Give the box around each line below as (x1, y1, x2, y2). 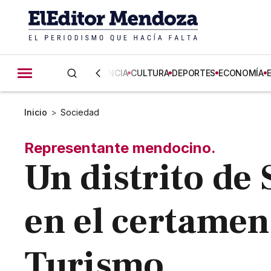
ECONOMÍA (218, 68, 264, 78)
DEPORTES (172, 68, 216, 78)
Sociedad (60, 107, 100, 117)
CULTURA (131, 68, 169, 78)
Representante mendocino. (24, 139, 217, 157)
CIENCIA (95, 68, 128, 78)
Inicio (24, 107, 48, 117)
